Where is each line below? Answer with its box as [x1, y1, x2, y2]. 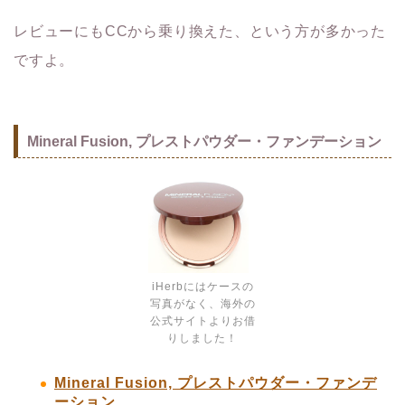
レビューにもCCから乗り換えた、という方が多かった [14, 24, 386, 40]
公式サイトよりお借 [149, 314, 256, 327]
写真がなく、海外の [149, 297, 256, 310]
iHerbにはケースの [151, 279, 254, 293]
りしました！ [167, 331, 238, 344]
